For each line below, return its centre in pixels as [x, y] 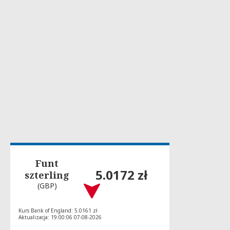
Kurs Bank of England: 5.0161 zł [58, 211]
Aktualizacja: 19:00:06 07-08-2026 [60, 217]
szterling [47, 175]
